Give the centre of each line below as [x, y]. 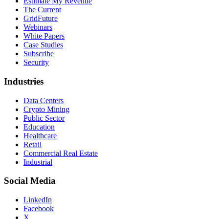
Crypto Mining [46, 109]
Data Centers [44, 100]
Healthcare [40, 135]
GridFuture [41, 19]
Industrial [38, 162]
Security [36, 63]
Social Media [30, 181]
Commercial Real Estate [61, 153]
